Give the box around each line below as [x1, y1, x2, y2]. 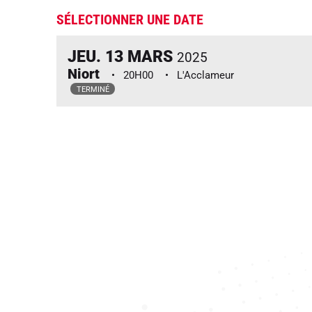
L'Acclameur [177, 68, 235, 81]
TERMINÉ [76, 84, 109, 94]
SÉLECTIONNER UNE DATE [56, 11, 203, 28]
